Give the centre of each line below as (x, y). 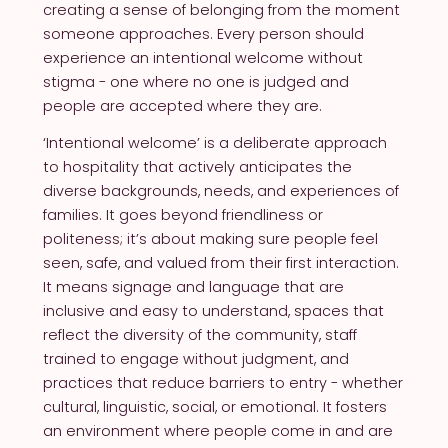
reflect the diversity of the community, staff (199, 334)
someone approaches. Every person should (203, 33)
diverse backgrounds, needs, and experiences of (220, 190)
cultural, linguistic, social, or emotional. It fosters (214, 406)
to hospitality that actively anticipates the (197, 166)
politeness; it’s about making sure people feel (210, 238)
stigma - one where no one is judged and (195, 81)
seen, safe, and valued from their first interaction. (220, 262)
